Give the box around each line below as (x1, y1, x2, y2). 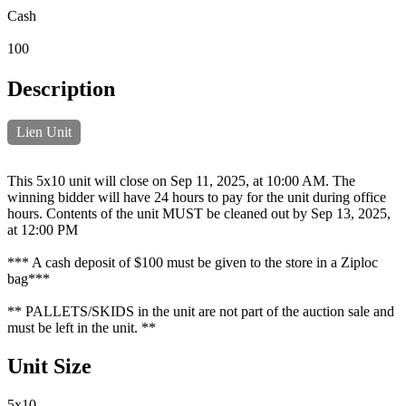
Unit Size (7, 353, 92, 378)
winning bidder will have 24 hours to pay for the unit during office (7, 188, 386, 205)
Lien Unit (16, 123, 72, 140)
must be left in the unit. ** (7, 319, 156, 335)
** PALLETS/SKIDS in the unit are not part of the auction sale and (7, 303, 394, 319)
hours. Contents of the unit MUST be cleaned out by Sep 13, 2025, (7, 205, 391, 221)
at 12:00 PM (7, 221, 78, 237)
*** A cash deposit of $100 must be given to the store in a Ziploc (7, 254, 378, 270)
